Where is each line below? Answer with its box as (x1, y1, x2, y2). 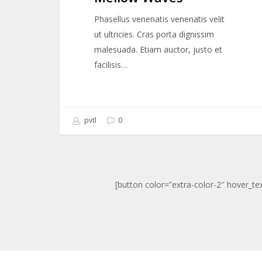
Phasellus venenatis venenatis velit (94, 13, 225, 25)
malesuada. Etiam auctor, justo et (94, 44, 223, 56)
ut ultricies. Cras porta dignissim (94, 29, 215, 40)
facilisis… (94, 59, 128, 71)
